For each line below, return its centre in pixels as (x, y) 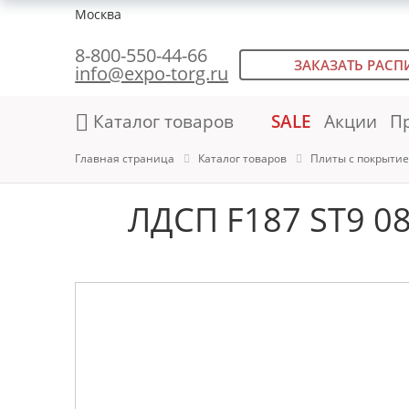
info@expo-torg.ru (152, 73)
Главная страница (125, 158)
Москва (99, 14)
